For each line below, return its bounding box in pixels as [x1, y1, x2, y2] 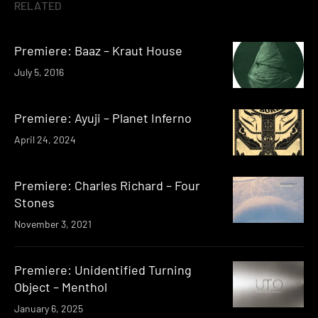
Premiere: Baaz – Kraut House [14, 43, 182, 59]
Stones [14, 194, 55, 211]
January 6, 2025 [14, 302, 83, 315]
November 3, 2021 [14, 218, 92, 231]
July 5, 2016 [14, 66, 64, 79]
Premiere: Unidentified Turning [14, 262, 192, 278]
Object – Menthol [14, 279, 107, 295]
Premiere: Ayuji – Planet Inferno [14, 110, 192, 126]
